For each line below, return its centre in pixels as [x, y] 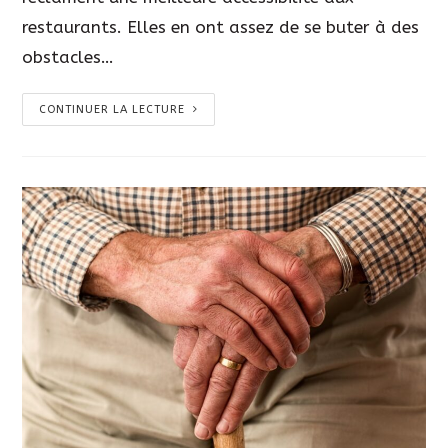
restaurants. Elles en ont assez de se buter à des [221, 27]
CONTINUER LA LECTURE [112, 110]
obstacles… [68, 57]
